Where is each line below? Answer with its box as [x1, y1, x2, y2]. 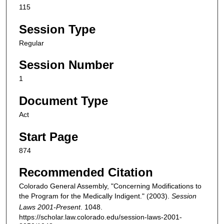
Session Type [19, 22, 95, 36]
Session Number [19, 58, 113, 72]
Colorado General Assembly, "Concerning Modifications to [19, 182, 201, 190]
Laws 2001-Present [19, 203, 80, 211]
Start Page [19, 129, 78, 143]
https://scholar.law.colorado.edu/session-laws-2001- [19, 213, 182, 221]
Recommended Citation [19, 165, 153, 179]
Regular [19, 38, 44, 47]
